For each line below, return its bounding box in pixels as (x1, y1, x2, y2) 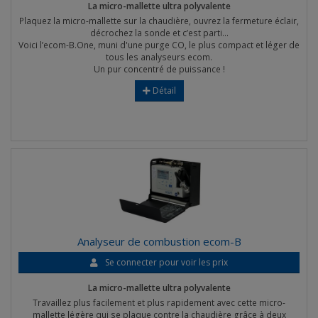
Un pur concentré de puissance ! (93, 63, 225, 75)
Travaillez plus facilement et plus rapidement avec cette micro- (33, 297, 285, 309)
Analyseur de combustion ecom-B (77, 234, 241, 248)
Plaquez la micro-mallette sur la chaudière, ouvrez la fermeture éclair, (19, 15, 299, 27)
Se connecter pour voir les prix (105, 256, 228, 268)
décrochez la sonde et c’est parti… (89, 27, 229, 39)
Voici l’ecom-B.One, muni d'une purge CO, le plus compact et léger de (18, 39, 300, 51)
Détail (150, 84, 176, 97)
